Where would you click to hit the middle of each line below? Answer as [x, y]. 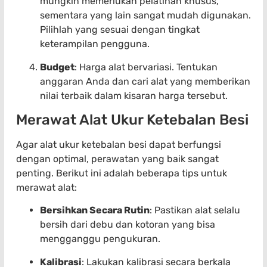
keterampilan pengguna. [95, 44]
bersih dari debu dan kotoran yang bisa [128, 225]
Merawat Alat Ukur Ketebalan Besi [132, 120]
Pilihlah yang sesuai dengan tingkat [120, 30]
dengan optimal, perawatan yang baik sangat [117, 159]
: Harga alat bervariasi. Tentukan [146, 67]
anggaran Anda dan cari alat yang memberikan [145, 81]
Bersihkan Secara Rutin [95, 210]
